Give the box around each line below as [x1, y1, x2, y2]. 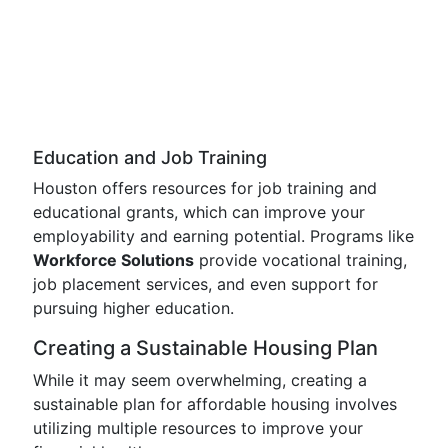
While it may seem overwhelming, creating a [33, 370, 367, 390]
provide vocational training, [194, 250, 407, 270]
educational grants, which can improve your [33, 202, 365, 222]
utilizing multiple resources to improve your [33, 418, 363, 438]
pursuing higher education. [33, 298, 234, 318]
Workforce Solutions [33, 250, 194, 270]
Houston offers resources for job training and [33, 178, 377, 198]
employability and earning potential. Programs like [33, 226, 414, 246]
